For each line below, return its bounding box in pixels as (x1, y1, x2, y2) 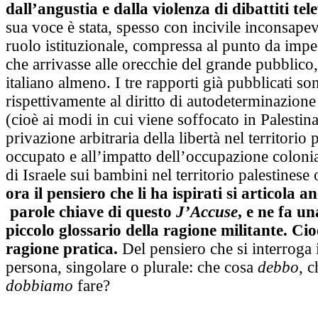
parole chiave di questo (6, 203, 176, 221)
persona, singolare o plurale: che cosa (6, 258, 258, 277)
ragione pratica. (6, 240, 118, 258)
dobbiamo (6, 277, 77, 295)
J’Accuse (176, 203, 238, 221)
